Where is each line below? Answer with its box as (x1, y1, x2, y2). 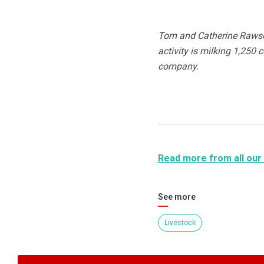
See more (157, 192, 196, 202)
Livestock (164, 219, 196, 227)
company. (157, 61, 199, 72)
